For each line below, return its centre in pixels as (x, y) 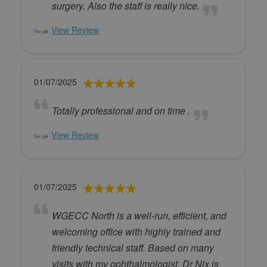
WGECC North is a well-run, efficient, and (139, 215)
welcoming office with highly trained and (136, 232)
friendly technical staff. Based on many (133, 248)
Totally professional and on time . (121, 111)
